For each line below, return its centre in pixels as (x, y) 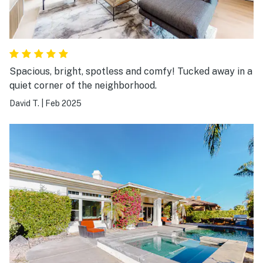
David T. (24, 103)
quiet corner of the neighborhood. (83, 85)
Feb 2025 (63, 103)
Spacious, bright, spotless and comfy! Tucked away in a (131, 71)
